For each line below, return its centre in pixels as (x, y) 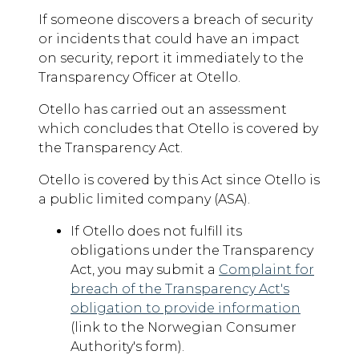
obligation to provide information (186, 309)
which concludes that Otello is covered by (178, 129)
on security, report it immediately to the (171, 58)
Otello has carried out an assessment (163, 110)
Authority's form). (127, 347)
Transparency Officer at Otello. (139, 78)
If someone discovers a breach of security (175, 20)
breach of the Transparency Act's (180, 289)
